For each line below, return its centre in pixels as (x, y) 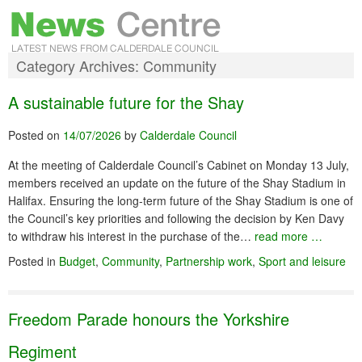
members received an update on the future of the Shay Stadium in (177, 183)
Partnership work (209, 261)
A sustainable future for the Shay (126, 102)
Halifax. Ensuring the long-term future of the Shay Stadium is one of (181, 200)
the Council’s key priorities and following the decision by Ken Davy (176, 218)
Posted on (36, 135)
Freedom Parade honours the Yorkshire (149, 319)
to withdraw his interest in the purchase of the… (131, 236)
